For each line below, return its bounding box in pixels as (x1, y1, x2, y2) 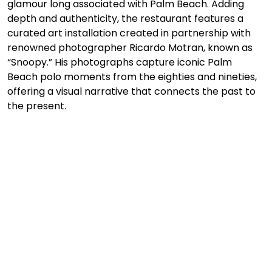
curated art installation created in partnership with (7, 26, 253, 41)
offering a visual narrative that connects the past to (7, 84, 258, 99)
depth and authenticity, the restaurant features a (7, 12, 246, 26)
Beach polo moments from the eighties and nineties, (7, 70, 259, 84)
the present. (7, 99, 66, 114)
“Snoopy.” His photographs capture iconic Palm (7, 55, 234, 70)
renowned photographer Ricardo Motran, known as (7, 41, 255, 55)
